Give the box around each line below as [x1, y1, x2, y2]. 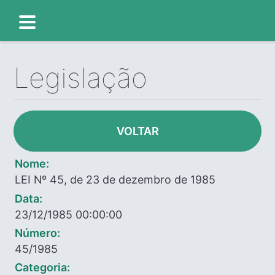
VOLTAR [116, 125, 159, 138]
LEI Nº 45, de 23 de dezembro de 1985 [15, 173, 216, 187]
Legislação [14, 61, 148, 95]
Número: [15, 226, 61, 239]
